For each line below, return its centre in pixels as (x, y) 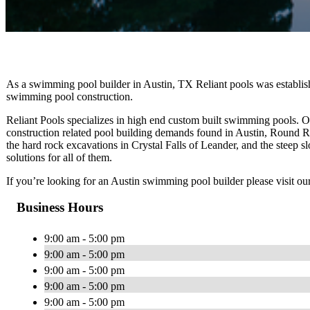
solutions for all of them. (59, 157)
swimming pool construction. (70, 96)
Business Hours (60, 208)
